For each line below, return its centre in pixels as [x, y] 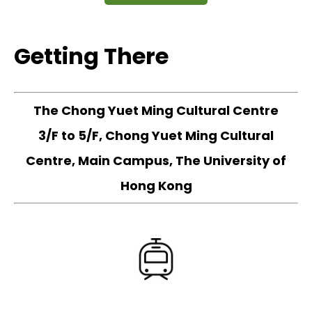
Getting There [91, 56]
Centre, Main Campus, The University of [156, 160]
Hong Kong [156, 185]
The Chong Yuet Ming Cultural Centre [156, 110]
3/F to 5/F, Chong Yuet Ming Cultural [156, 135]
